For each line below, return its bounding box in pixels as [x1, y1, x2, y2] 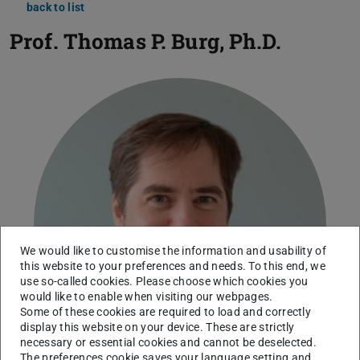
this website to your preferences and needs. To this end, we [20, 259, 326, 272]
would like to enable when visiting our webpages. [20, 289, 273, 303]
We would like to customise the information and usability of [20, 243, 327, 257]
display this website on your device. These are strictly [20, 320, 295, 333]
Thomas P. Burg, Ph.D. [63, 27, 281, 55]
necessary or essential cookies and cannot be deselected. [20, 335, 317, 349]
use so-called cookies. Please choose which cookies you [20, 274, 309, 288]
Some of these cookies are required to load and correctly [20, 305, 312, 318]
